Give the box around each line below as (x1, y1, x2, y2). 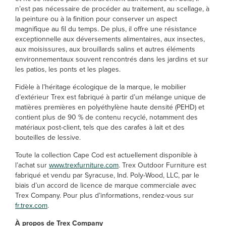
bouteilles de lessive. (15, 132, 81, 143)
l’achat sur (15, 160, 49, 171)
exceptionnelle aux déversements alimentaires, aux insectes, (15, 34, 205, 44)
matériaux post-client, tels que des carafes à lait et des (15, 122, 185, 133)
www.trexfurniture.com (49, 160, 119, 171)
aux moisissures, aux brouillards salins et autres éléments (15, 44, 195, 54)
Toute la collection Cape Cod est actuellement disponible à (15, 150, 197, 160)
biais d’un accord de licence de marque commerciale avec (15, 180, 196, 191)
